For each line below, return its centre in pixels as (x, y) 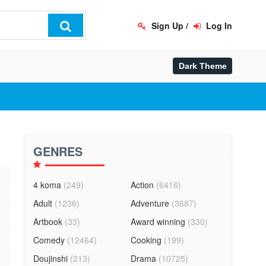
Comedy (49, 240)
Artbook (47, 221)
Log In (218, 26)
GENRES (58, 151)
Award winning (158, 221)
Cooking (146, 240)
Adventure (150, 203)
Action (142, 185)
